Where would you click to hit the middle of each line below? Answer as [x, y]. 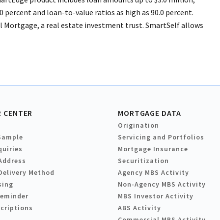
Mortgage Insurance [153, 149]
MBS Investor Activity [156, 196]
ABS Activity [139, 208]
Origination [138, 125]
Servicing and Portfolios [161, 137]
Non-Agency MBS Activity [162, 184]
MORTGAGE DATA [150, 113]
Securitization [143, 161]
